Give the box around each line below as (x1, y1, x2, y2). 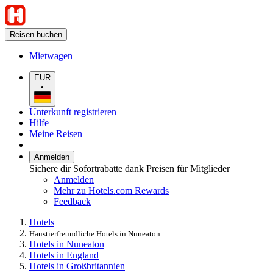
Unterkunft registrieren (29, 106, 116, 117)
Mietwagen (29, 51, 73, 61)
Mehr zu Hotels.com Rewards (54, 185, 169, 196)
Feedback (54, 196, 91, 207)
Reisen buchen (10, 30, 62, 39)
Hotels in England (29, 249, 99, 260)
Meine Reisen (29, 128, 82, 139)
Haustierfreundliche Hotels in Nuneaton (29, 229, 160, 238)
